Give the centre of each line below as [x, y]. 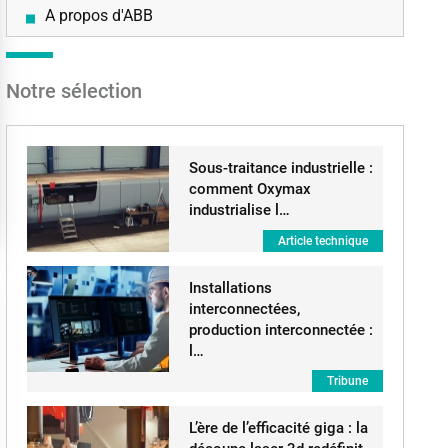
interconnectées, [244, 309]
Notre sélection [73, 91]
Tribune [348, 381]
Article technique [323, 241]
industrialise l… [239, 210]
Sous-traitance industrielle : [280, 168]
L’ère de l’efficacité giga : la [278, 428]
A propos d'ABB [98, 15]
